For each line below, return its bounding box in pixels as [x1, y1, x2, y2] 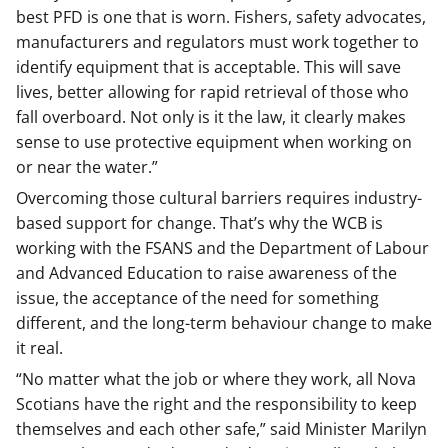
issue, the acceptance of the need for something [16, 287, 379, 309]
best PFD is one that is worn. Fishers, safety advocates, [16, 6, 426, 28]
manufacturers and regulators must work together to [16, 31, 419, 53]
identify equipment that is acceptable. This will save [16, 56, 401, 78]
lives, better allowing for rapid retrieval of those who [16, 81, 409, 103]
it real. [16, 337, 63, 359]
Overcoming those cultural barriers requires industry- [16, 187, 422, 209]
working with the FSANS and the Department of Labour [16, 237, 429, 259]
